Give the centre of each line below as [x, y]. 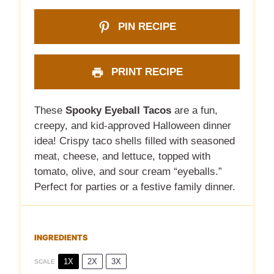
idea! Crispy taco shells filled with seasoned [135, 141]
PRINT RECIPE [145, 72]
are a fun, [195, 110]
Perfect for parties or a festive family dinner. [135, 187]
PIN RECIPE [145, 27]
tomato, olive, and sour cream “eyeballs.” [128, 171]
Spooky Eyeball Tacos [119, 110]
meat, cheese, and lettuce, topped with [123, 156]
